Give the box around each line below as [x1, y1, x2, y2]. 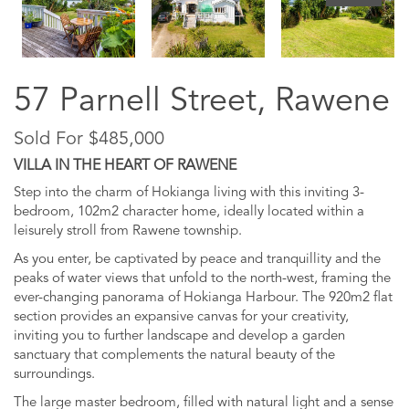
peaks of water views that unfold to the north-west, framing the [14, 272, 391, 287]
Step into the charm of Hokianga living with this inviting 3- [14, 186, 364, 201]
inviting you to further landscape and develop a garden [14, 330, 345, 344]
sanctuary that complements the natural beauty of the [14, 349, 335, 363]
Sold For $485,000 [14, 131, 164, 150]
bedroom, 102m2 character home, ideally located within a [14, 205, 364, 220]
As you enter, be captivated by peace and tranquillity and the [14, 253, 381, 267]
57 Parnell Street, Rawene [14, 86, 390, 120]
